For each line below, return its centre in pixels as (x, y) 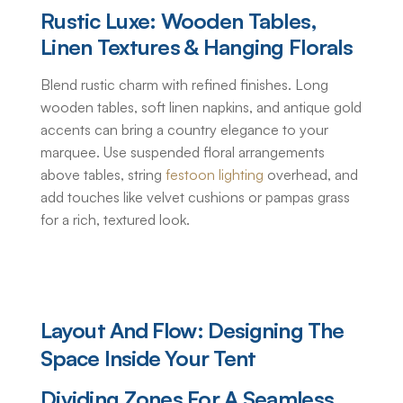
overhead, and (311, 175)
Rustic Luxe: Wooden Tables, (179, 21)
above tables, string (103, 175)
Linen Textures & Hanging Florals (197, 47)
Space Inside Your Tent (148, 358)
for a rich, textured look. (115, 220)
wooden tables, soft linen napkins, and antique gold (201, 107)
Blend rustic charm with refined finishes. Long (184, 85)
